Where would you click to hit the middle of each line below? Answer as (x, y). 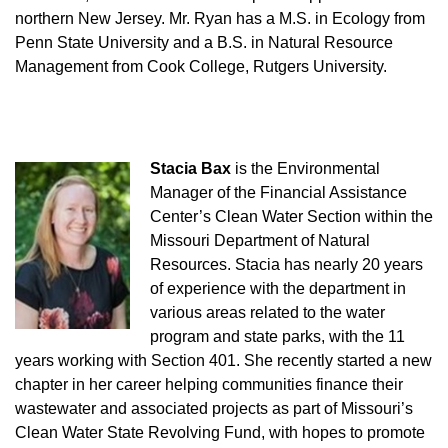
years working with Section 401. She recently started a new (223, 361)
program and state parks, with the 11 (277, 337)
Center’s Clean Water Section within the (291, 217)
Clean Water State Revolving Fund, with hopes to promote (220, 433)
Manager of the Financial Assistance (278, 193)
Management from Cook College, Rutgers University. (201, 67)
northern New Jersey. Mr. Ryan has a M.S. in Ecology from (220, 19)
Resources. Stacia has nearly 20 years (286, 265)
